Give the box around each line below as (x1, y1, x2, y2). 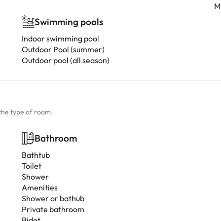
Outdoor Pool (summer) (22, 44, 105, 54)
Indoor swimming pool (22, 34, 99, 43)
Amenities (22, 183, 58, 192)
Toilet (22, 161, 41, 171)
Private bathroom (22, 204, 84, 214)
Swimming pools (35, 16, 103, 28)
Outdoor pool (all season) (22, 55, 110, 65)
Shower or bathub (22, 193, 84, 203)
